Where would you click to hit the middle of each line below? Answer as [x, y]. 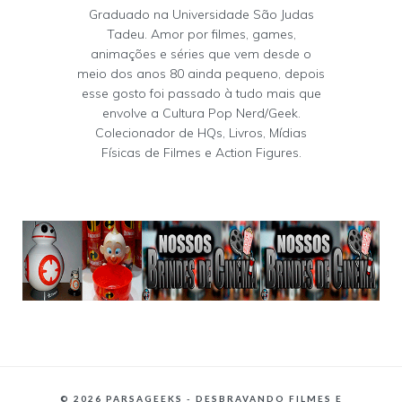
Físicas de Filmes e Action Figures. [201, 152]
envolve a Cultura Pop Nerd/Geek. [201, 113]
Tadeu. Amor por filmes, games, [201, 34]
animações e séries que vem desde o [201, 53]
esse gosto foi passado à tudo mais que [201, 93]
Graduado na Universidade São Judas [201, 14]
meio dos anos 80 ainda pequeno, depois [201, 73]
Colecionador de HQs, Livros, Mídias [201, 132]
